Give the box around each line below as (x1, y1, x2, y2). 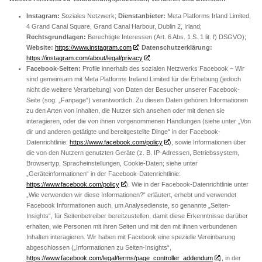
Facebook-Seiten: (26, 64, 82, 72)
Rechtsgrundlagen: (26, 33, 86, 40)
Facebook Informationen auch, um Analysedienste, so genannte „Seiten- (26, 201, 230, 209)
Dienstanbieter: (118, 12, 166, 19)
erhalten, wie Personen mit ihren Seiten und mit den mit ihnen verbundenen (26, 222, 237, 230)
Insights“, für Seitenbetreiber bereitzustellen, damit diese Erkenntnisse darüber (26, 212, 248, 219)
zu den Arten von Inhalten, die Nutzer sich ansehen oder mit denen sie (26, 106, 225, 114)
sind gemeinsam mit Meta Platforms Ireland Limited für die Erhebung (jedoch (26, 75, 241, 82)
